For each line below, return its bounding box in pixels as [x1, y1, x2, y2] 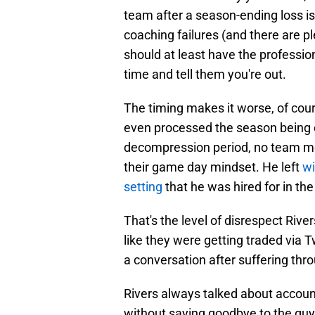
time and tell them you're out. [124, 67, 286, 82]
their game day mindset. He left [124, 160, 302, 175]
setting [124, 179, 162, 195]
